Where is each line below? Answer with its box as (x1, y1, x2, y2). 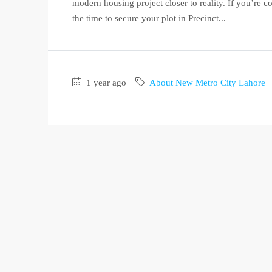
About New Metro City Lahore (149, 77, 265, 87)
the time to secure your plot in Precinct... (72, 13, 226, 23)
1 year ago (84, 77, 126, 87)
